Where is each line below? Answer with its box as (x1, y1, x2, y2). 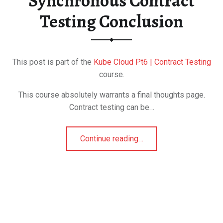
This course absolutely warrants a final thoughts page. (18, 90, 205, 100)
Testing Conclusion (40, 9, 183, 34)
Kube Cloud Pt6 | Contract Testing (93, 57, 211, 67)
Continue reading (80, 134, 138, 144)
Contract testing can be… (69, 103, 154, 112)
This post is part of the (12, 57, 94, 67)
